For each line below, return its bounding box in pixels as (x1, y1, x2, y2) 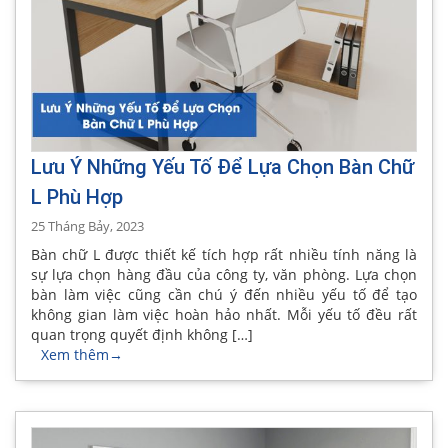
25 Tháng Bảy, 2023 (31, 216, 144, 235)
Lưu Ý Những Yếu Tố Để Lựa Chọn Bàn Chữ (31, 154, 414, 179)
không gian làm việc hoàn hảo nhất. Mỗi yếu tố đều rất (31, 304, 417, 324)
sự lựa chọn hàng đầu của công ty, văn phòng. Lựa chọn (31, 264, 417, 284)
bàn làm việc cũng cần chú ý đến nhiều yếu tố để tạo (31, 284, 417, 304)
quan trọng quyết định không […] (31, 324, 253, 344)
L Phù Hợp (31, 184, 123, 209)
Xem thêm (41, 344, 109, 364)
